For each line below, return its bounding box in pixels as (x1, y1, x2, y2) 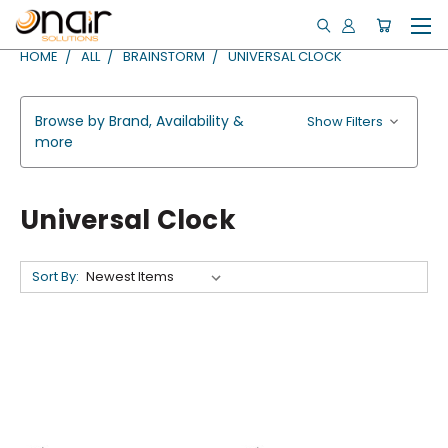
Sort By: (31, 267, 79, 286)
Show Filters (307, 112, 387, 131)
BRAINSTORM (123, 47, 205, 66)
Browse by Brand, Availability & (35, 111, 244, 131)
